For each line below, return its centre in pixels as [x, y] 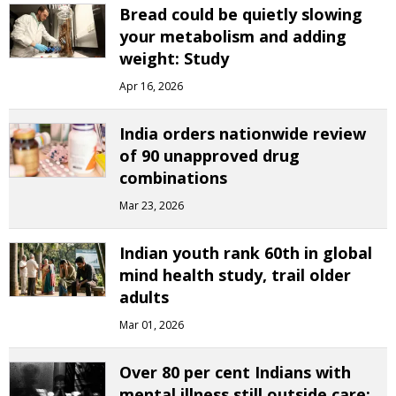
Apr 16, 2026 [151, 86]
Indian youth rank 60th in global [246, 253]
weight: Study [174, 58]
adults [144, 297]
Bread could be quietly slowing [241, 14]
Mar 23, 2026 [152, 206]
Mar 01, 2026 [152, 325]
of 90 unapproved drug [209, 156]
